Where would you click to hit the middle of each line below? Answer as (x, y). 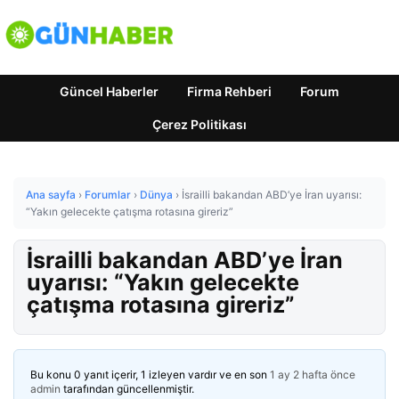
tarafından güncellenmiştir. (127, 389)
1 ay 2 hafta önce (313, 375)
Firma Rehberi (229, 91)
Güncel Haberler (109, 91)
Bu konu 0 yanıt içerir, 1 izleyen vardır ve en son (150, 375)
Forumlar (108, 195)
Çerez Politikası (199, 124)
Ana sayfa (51, 195)
